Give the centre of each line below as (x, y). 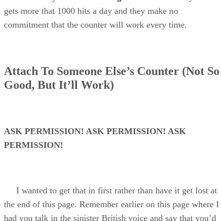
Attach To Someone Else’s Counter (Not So (112, 71)
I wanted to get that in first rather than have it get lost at (110, 191)
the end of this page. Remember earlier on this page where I (111, 204)
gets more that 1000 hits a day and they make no (91, 11)
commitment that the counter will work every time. (95, 25)
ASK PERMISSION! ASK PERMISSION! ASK (95, 131)
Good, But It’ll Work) (59, 85)
